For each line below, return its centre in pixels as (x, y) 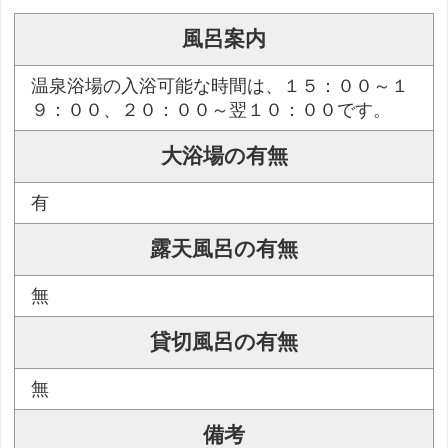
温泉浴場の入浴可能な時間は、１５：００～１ (220, 86)
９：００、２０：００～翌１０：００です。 (211, 110)
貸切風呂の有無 (224, 342)
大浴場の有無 (224, 156)
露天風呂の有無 (224, 249)
